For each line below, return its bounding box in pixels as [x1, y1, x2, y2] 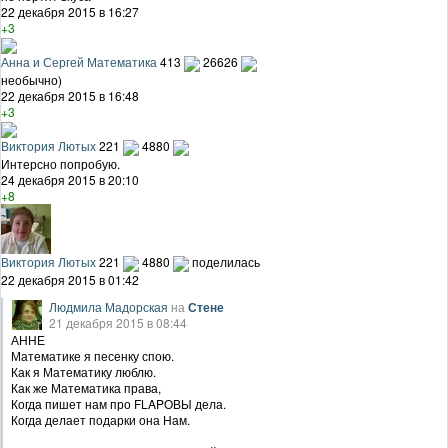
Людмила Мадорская [49, 297, 168, 315]
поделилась [192, 252, 260, 270]
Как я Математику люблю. [11, 362, 156, 380]
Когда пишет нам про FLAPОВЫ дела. [11, 394, 226, 412]
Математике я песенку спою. [11, 346, 174, 364]
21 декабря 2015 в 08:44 [49, 313, 187, 331]
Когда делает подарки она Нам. [11, 410, 190, 428]
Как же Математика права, [11, 378, 161, 396]
